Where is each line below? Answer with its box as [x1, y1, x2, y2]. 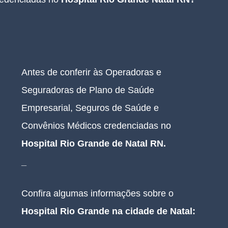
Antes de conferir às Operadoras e [21, 67, 164, 77]
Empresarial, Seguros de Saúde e [21, 103, 161, 113]
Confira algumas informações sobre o [21, 188, 176, 198]
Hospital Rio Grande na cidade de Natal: [21, 206, 195, 216]
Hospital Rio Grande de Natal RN [21, 138, 163, 149]
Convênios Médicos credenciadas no [21, 121, 174, 131]
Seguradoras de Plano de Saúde [21, 85, 157, 95]
